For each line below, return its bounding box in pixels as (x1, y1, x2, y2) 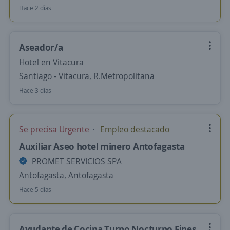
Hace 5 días (19, 185, 51, 194)
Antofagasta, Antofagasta (19, 169, 113, 181)
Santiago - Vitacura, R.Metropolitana (19, 70, 155, 82)
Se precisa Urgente (19, 124, 91, 135)
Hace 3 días (19, 86, 51, 95)
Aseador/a (19, 41, 63, 53)
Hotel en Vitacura (19, 56, 84, 68)
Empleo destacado (98, 124, 169, 135)
